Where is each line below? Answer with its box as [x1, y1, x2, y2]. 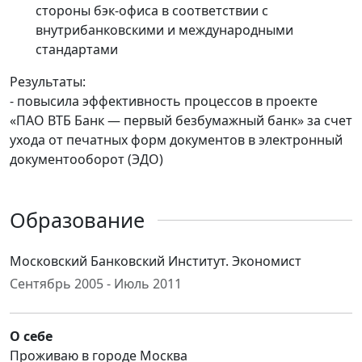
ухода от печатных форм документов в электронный [10, 131, 343, 149]
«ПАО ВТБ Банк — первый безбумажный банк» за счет [10, 112, 352, 129]
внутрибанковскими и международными [36, 21, 293, 39]
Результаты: [10, 73, 86, 90]
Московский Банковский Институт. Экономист [10, 252, 301, 270]
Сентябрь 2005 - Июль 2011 [10, 275, 182, 293]
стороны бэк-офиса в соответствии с [36, 2, 268, 19]
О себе [10, 327, 53, 345]
